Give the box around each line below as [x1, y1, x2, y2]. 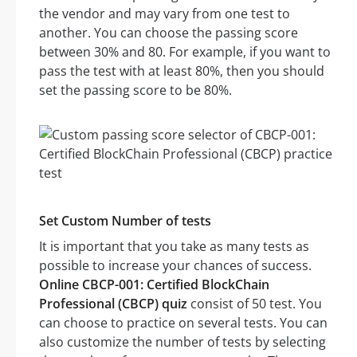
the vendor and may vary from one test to [39, 5, 290, 23]
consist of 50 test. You [187, 295, 322, 313]
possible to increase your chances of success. [39, 257, 312, 275]
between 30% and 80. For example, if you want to [39, 43, 331, 61]
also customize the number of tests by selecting [39, 333, 326, 351]
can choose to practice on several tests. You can [39, 314, 328, 332]
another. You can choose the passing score [39, 24, 298, 42]
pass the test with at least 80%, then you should [39, 62, 324, 80]
